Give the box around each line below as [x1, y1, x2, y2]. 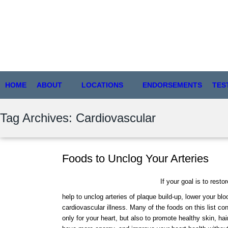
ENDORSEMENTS [142, 81, 202, 90]
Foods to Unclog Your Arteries [62, 152, 209, 165]
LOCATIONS [81, 81, 123, 90]
